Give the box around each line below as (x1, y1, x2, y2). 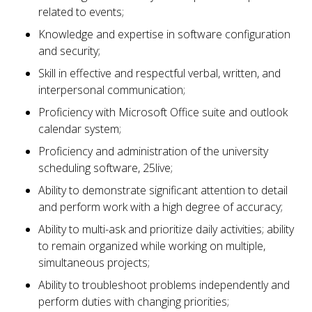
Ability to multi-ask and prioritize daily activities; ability (38, 221, 294, 237)
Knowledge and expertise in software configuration (38, 26, 290, 42)
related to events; (38, 3, 124, 19)
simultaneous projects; (38, 254, 150, 270)
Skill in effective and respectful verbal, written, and (38, 65, 281, 81)
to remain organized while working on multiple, (38, 237, 265, 253)
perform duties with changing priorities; (38, 293, 229, 309)
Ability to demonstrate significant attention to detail (38, 182, 288, 198)
